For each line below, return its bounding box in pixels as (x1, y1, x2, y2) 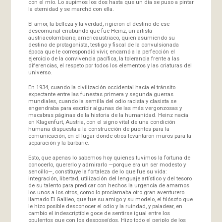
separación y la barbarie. (28, 139, 89, 146)
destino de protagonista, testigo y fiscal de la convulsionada (28, 41, 179, 48)
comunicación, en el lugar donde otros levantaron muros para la (28, 132, 191, 139)
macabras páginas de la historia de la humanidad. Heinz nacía (28, 111, 188, 118)
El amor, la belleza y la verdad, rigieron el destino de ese (28, 20, 169, 27)
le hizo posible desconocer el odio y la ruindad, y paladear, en (28, 202, 182, 210)
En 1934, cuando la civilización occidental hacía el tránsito (28, 83, 175, 91)
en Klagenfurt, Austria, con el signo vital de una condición (28, 118, 175, 125)
